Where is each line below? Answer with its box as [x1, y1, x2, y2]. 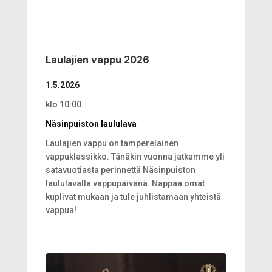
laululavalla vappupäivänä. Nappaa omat [45, 178, 205, 189]
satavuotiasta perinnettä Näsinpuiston [45, 165, 195, 175]
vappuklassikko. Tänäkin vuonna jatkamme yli [45, 152, 225, 162]
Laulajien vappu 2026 [45, 53, 149, 66]
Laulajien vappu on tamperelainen [45, 138, 178, 149]
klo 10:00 [45, 100, 81, 110]
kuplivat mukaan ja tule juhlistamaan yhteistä [45, 192, 221, 202]
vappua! [45, 205, 76, 216]
